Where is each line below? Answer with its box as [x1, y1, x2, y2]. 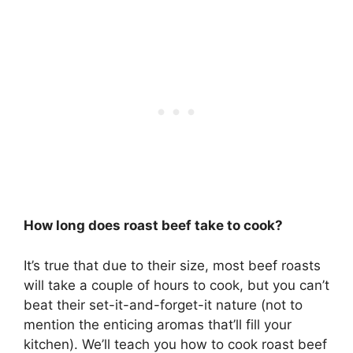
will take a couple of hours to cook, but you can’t [24, 277, 329, 293]
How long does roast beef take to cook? [24, 217, 283, 234]
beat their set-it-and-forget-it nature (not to [24, 296, 303, 313]
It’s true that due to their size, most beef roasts [24, 257, 321, 273]
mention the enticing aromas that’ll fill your [24, 316, 292, 333]
